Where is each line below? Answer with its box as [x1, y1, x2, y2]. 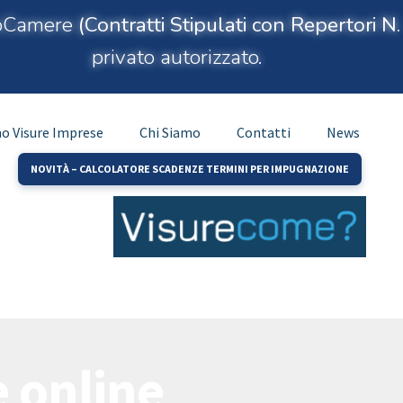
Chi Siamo [139, 123, 201, 142]
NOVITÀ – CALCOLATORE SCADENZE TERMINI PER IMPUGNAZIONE [30, 162, 349, 176]
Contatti [236, 123, 291, 142]
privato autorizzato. [92, 43, 264, 71]
